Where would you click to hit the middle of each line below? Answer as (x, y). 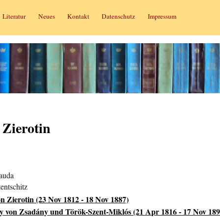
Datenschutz (119, 16)
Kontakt (78, 16)
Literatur (14, 16)
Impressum (162, 16)
